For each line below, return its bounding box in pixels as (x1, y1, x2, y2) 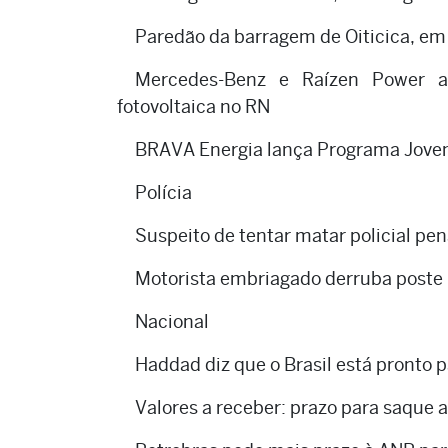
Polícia (135, 182, 192, 204)
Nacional (135, 311, 209, 333)
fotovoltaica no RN (117, 96, 270, 118)
